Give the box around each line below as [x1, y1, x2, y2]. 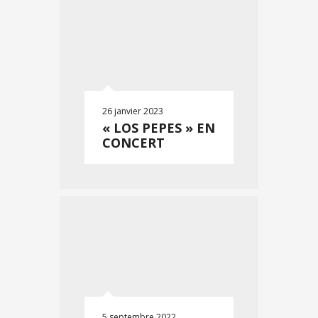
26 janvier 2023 [102, 105, 163, 117]
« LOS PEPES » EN [102, 119, 215, 136]
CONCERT [102, 134, 165, 151]
